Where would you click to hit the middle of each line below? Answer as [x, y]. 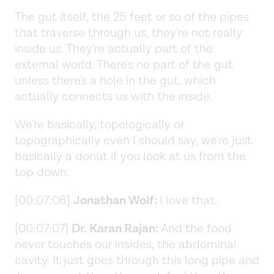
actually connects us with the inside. [115, 96]
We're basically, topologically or [99, 124]
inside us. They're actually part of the [114, 49]
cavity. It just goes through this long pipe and [137, 260]
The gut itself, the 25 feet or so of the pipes [132, 17]
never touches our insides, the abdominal [126, 244]
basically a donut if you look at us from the [130, 156]
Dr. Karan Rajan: [115, 228]
